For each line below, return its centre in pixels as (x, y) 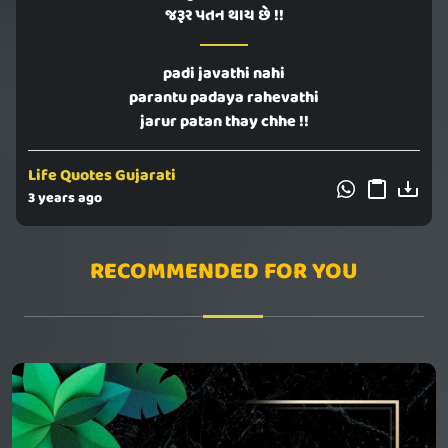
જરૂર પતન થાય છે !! (224, 16)
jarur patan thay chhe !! (224, 122)
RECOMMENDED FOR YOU (224, 272)
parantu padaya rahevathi (224, 98)
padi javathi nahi (224, 74)
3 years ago (65, 199)
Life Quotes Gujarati (102, 176)
